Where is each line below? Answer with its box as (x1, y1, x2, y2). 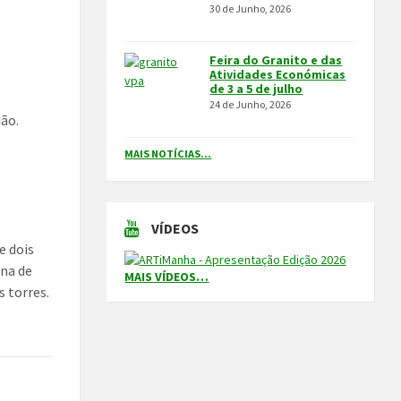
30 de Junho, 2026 (209, 2, 292, 15)
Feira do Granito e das (209, 52, 343, 68)
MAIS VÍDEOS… (124, 269, 209, 285)
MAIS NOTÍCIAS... (124, 147, 212, 160)
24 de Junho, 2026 (209, 98, 292, 111)
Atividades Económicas (209, 66, 346, 82)
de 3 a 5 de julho (209, 81, 303, 97)
